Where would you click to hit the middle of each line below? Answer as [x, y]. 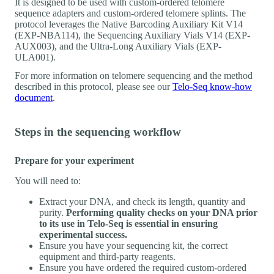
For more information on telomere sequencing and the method [134, 75]
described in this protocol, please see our [94, 86]
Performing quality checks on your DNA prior [162, 212]
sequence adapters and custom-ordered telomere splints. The [130, 13]
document [34, 97]
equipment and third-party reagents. [107, 256]
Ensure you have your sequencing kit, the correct [133, 245]
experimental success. [83, 234]
